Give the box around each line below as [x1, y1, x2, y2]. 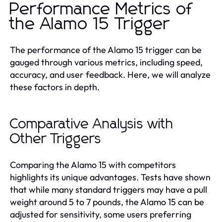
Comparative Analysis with [10, 117, 173, 131]
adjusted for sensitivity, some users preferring [10, 209, 191, 220]
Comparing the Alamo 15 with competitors [10, 159, 176, 170]
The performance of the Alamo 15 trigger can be [10, 44, 202, 55]
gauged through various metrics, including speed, [10, 56, 203, 68]
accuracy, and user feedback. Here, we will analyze [10, 69, 211, 80]
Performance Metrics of [10, 1, 193, 18]
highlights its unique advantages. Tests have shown [10, 171, 211, 183]
